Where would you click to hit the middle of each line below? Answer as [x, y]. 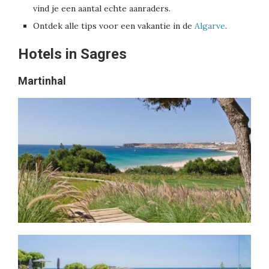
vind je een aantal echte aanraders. [102, 9]
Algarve [210, 26]
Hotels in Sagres [72, 54]
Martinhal [42, 81]
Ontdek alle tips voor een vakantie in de [114, 26]
